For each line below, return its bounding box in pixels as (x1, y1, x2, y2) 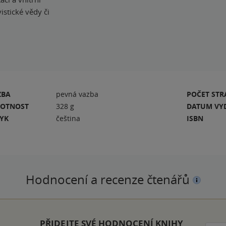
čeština (56, 113, 81, 123)
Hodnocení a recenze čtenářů (25, 171, 193, 188)
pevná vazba (56, 89, 99, 99)
